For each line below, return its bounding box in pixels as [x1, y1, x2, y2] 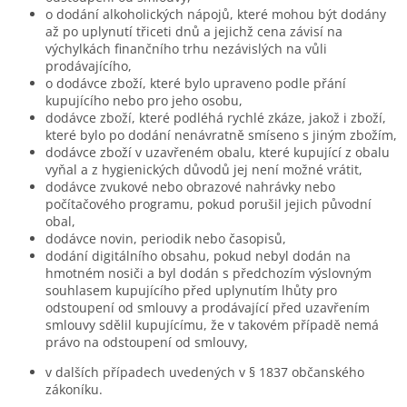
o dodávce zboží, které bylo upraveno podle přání [45, 74, 346, 92]
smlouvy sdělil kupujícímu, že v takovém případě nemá [45, 315, 379, 333]
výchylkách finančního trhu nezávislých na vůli [45, 39, 327, 57]
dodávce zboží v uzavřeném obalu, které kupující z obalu [45, 143, 390, 161]
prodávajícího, [45, 56, 132, 74]
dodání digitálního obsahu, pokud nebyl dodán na [45, 246, 351, 264]
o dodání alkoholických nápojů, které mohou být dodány [45, 5, 386, 23]
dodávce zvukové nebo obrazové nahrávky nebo [45, 177, 335, 195]
